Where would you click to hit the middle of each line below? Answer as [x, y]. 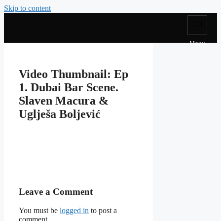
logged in [74, 211]
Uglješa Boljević [60, 114]
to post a [103, 211]
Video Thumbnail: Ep [74, 74]
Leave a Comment [56, 191]
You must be [39, 211]
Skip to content [27, 8]
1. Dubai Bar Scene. [69, 87]
